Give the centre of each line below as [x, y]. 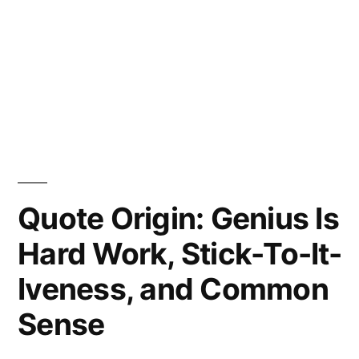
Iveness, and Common [173, 288]
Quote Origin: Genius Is [178, 218]
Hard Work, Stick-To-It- [179, 253]
